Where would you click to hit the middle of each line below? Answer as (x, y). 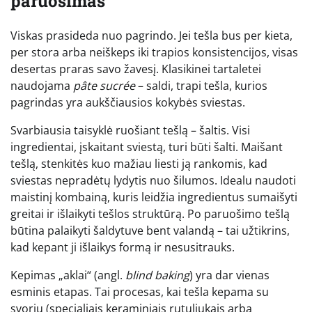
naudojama (42, 85)
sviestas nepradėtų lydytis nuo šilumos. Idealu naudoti (153, 180)
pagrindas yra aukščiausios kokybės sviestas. (128, 102)
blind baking (157, 275)
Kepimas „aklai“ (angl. (68, 275)
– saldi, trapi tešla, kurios (201, 85)
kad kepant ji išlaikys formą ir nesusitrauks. (123, 247)
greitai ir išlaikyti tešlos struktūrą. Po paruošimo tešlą (150, 213)
